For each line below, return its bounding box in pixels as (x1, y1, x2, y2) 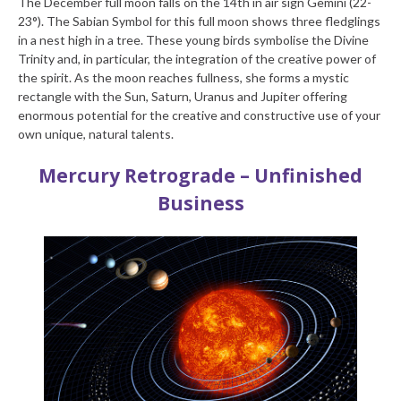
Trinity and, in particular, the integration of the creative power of (18, 50, 376, 66)
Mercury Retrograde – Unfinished (38, 162, 363, 188)
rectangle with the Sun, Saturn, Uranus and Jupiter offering (18, 88, 347, 104)
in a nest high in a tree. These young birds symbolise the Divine (18, 31, 369, 47)
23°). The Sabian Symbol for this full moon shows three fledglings (18, 13, 380, 29)
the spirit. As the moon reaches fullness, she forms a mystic (18, 69, 349, 85)
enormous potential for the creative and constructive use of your (18, 107, 380, 123)
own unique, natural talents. (18, 125, 174, 141)
